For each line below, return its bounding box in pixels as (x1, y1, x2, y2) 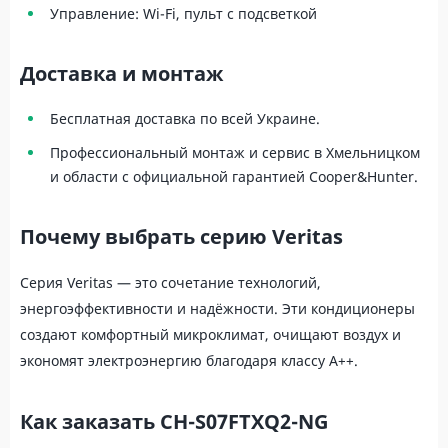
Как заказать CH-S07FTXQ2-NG (20, 408, 328, 435)
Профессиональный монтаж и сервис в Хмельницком (50, 143, 420, 162)
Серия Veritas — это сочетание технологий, (20, 273, 321, 292)
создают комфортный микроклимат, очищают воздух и (20, 325, 401, 344)
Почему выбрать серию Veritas (20, 223, 343, 250)
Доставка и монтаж (20, 60, 223, 87)
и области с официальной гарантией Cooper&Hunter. (50, 167, 418, 186)
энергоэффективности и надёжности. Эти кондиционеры (20, 299, 415, 318)
